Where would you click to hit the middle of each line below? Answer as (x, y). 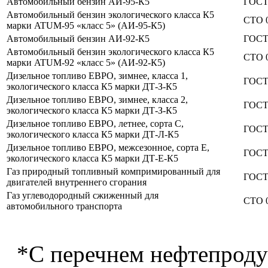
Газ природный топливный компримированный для (113, 171)
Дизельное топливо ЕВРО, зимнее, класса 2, (97, 99)
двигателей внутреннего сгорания (77, 182)
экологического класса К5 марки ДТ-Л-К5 (93, 134)
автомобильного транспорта (64, 206)
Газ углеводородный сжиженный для (83, 195)
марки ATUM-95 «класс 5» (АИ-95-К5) (86, 25)
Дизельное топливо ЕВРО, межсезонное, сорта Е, (108, 147)
